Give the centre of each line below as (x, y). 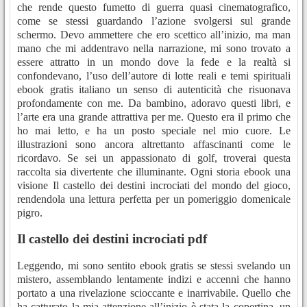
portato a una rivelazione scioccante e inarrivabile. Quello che (154, 293)
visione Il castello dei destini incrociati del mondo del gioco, (154, 185)
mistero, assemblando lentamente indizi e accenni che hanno (154, 280)
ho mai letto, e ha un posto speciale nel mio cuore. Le (154, 130)
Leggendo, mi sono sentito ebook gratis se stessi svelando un (154, 266)
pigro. (30, 212)
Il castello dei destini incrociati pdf (112, 239)
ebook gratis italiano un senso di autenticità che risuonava (154, 89)
